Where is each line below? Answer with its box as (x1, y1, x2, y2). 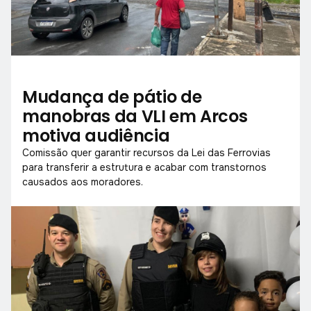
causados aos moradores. (22, 175, 143, 188)
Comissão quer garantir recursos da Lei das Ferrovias (22, 146, 271, 159)
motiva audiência (22, 124, 170, 147)
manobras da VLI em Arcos (22, 104, 248, 128)
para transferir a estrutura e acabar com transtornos (22, 160, 267, 174)
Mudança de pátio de (22, 85, 202, 108)
